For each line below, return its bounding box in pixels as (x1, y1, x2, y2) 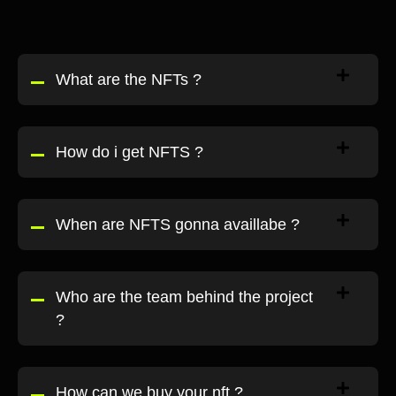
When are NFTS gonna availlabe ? (56, 215, 300, 233)
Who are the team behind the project (56, 287, 313, 306)
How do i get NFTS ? (56, 142, 203, 161)
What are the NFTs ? (56, 70, 202, 88)
